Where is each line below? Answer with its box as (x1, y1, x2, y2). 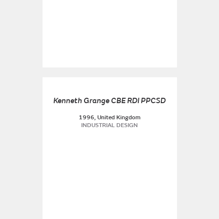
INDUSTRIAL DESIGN (81, 122, 138, 129)
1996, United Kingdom (79, 114, 140, 121)
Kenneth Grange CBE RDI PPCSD (53, 96, 166, 106)
